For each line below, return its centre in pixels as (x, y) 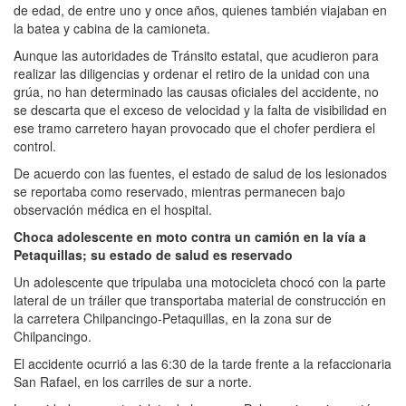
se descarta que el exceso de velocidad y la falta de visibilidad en (200, 109)
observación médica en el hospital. (113, 209)
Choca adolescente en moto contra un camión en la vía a (190, 236)
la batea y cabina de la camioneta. (112, 28)
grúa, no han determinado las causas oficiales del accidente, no (196, 91)
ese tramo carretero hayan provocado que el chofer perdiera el (194, 127)
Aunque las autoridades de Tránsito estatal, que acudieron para (196, 55)
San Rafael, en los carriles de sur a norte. (133, 381)
